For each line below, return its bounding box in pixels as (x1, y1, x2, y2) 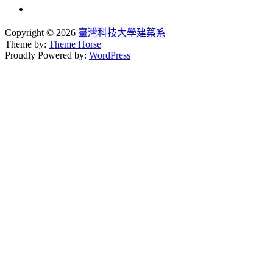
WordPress (89, 50, 130, 61)
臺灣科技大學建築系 (78, 27, 166, 38)
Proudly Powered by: (5, 50, 89, 61)
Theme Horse (49, 39, 101, 50)
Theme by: (5, 39, 49, 50)
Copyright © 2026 (5, 27, 78, 38)
